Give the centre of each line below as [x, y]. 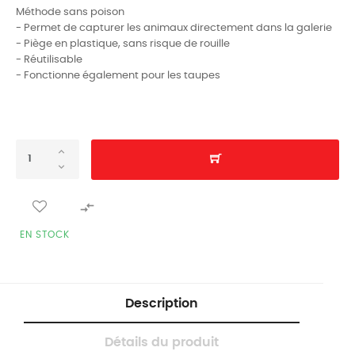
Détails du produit [162, 342]
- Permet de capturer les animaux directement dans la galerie [174, 28]
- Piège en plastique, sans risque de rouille [123, 44]
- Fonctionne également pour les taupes [118, 75]
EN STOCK [45, 234]
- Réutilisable [49, 59]
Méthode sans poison [70, 12]
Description [162, 303]
